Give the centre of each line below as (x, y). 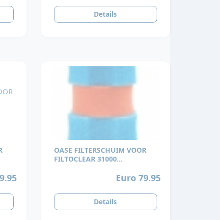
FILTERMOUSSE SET (86, 168)
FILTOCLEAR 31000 (85, 159)
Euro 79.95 (138, 178)
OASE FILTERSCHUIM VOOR (100, 150)
